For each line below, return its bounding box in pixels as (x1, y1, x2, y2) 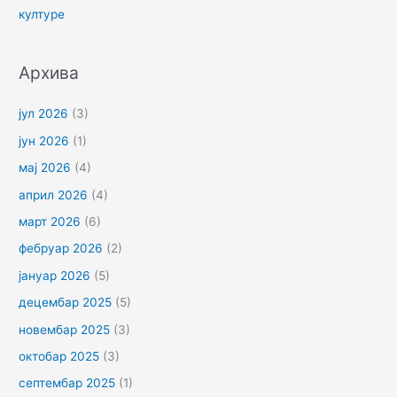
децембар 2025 (19, 295, 113, 310)
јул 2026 (19, 106, 69, 121)
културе (19, 6, 66, 21)
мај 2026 (19, 160, 72, 175)
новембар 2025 (19, 322, 111, 337)
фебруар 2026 (19, 241, 104, 256)
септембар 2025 (19, 376, 116, 391)
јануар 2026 (19, 268, 91, 283)
